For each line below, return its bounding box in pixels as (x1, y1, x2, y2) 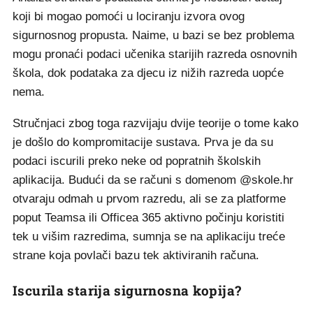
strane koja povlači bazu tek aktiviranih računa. (13, 249, 259, 262)
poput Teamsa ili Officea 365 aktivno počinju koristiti (13, 211, 284, 224)
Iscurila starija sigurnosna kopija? (13, 282, 242, 299)
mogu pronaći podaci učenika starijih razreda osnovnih (13, 48, 297, 61)
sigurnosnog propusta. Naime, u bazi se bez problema (13, 29, 294, 42)
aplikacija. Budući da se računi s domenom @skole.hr (13, 173, 293, 187)
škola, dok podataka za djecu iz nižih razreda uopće (13, 66, 284, 80)
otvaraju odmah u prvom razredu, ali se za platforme (13, 192, 286, 205)
